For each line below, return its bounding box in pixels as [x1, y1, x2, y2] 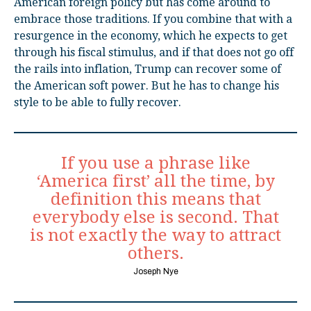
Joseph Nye [133, 266, 178, 276]
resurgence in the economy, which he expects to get [14, 28, 287, 42]
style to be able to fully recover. [14, 95, 181, 109]
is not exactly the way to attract [30, 225, 281, 245]
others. [127, 243, 184, 263]
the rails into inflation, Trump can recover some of [14, 62, 281, 76]
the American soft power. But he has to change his [14, 78, 279, 92]
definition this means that [50, 189, 261, 209]
